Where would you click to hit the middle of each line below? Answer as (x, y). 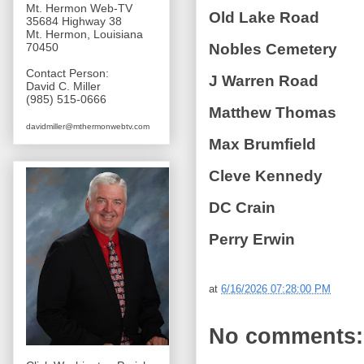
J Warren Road (264, 80)
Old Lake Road (264, 17)
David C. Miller (63, 87)
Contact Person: (67, 74)
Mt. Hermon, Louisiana (84, 35)
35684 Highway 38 (74, 22)
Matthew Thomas (273, 112)
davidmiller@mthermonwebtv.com (88, 127)
